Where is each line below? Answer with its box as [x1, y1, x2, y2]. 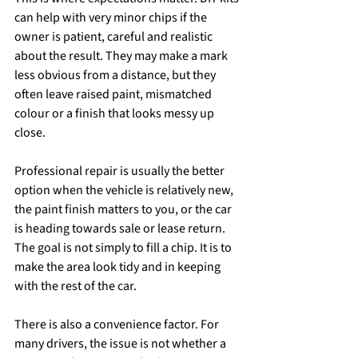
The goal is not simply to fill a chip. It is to [14, 239, 234, 257]
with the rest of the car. [14, 277, 137, 295]
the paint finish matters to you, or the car [14, 201, 234, 218]
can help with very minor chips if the [14, 9, 209, 26]
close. [14, 124, 46, 141]
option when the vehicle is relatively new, [14, 181, 236, 199]
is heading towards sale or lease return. [14, 220, 228, 237]
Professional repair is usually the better [14, 162, 227, 180]
